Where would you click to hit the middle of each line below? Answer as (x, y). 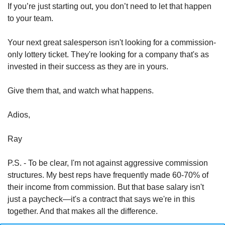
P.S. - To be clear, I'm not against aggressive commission (108, 163)
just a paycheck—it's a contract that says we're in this (101, 199)
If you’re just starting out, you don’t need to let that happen (109, 6)
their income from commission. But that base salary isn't (106, 187)
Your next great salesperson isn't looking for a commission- (112, 42)
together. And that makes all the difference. (83, 211)
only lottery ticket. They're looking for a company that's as (108, 54)
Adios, (19, 115)
